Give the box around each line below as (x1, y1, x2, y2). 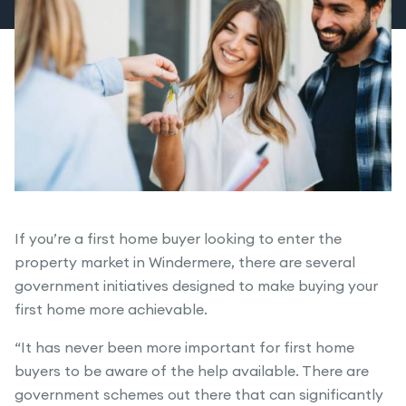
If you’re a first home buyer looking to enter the (14, 232, 342, 247)
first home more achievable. (14, 303, 208, 318)
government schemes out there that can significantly (14, 388, 383, 403)
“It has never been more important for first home (14, 341, 354, 356)
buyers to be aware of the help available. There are (14, 364, 369, 380)
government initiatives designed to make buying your (14, 279, 378, 295)
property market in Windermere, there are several (14, 256, 355, 271)
